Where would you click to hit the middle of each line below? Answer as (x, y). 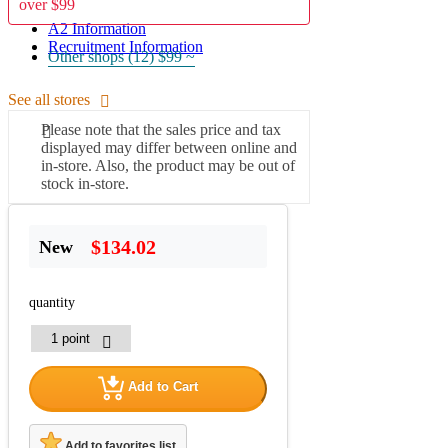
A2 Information (97, 28)
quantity (52, 302)
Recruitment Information (125, 46)
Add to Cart (163, 387)
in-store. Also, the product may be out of (168, 165)
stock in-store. (85, 183)
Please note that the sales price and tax (161, 129)
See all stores (49, 99)
